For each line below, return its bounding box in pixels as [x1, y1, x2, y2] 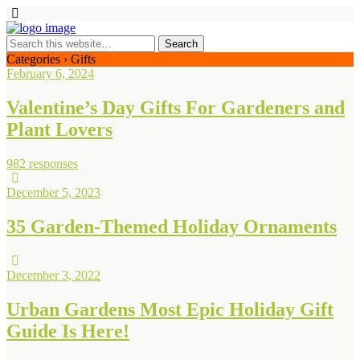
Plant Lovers [6, 118, 112, 140]
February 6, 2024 [6, 67, 94, 80]
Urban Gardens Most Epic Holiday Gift [6, 298, 333, 320]
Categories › [6, 52, 67, 66]
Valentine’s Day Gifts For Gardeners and [6, 96, 345, 118]
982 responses [6, 156, 78, 170]
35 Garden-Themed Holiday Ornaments [6, 215, 337, 237]
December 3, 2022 [6, 268, 100, 282]
